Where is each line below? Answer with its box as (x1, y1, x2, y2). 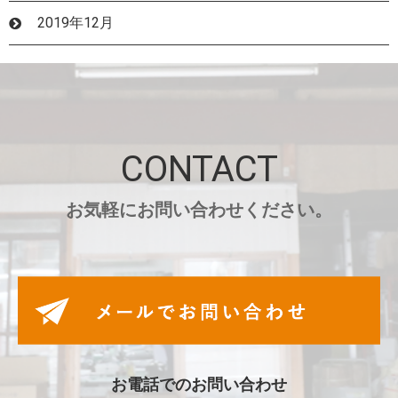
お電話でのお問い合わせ (111, 375, 287, 394)
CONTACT (120, 148, 278, 190)
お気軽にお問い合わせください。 (66, 199, 332, 220)
